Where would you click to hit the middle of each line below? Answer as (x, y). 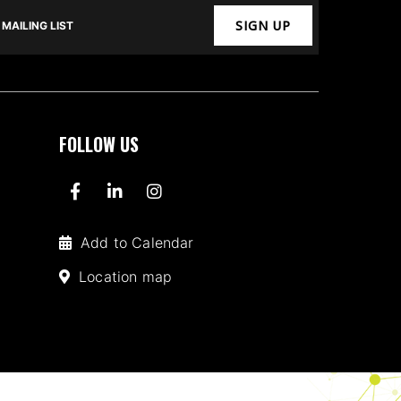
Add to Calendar (137, 242)
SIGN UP (263, 25)
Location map (126, 276)
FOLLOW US (99, 144)
